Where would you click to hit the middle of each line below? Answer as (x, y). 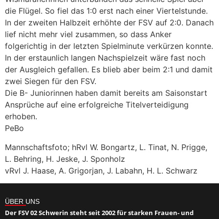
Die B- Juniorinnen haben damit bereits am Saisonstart (106, 93)
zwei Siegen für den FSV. (51, 81)
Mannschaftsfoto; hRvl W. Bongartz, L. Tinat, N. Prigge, (106, 147)
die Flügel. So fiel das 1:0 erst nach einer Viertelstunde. (106, 11)
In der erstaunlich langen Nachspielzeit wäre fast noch (105, 58)
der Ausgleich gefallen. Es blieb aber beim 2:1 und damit (109, 70)
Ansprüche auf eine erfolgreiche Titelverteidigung (97, 105)
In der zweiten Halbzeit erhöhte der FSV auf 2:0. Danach (109, 23)
